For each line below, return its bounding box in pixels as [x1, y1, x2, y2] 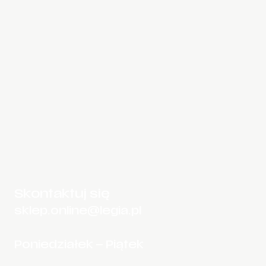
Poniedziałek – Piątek [14, 240, 144, 251]
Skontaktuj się [14, 189, 110, 201]
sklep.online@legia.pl [14, 206, 141, 217]
